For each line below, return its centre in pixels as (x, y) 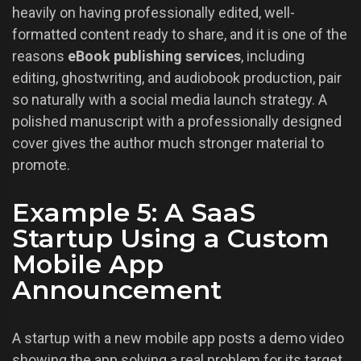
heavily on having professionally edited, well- (154, 13)
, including (273, 56)
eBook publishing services (154, 56)
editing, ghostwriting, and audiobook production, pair (177, 78)
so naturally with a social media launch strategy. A (170, 100)
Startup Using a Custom (171, 239)
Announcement (117, 290)
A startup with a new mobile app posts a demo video (178, 338)
